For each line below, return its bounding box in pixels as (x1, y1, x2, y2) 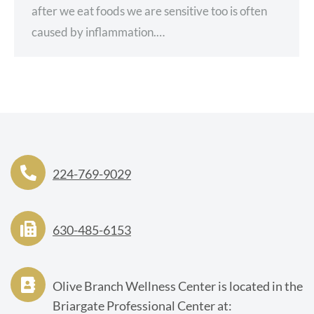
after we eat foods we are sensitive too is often (32, 4, 267, 19)
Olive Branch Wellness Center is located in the (53, 278, 303, 294)
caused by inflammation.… (32, 25, 165, 40)
